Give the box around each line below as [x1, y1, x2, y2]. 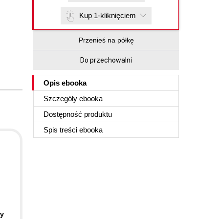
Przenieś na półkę [78, 36, 134, 44]
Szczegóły [44, 94, 79, 103]
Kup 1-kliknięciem [79, 11, 136, 20]
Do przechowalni [80, 56, 132, 64]
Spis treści [44, 126, 79, 134]
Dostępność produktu [44, 110, 112, 118]
